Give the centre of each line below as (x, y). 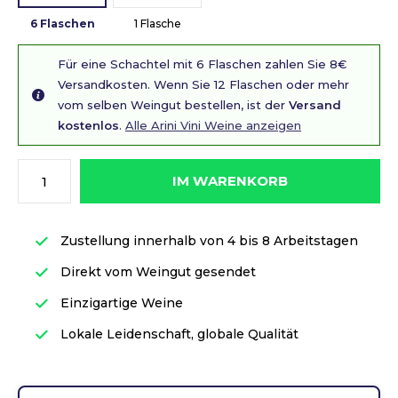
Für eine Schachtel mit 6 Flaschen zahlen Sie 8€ (202, 64)
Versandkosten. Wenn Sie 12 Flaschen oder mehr (203, 84)
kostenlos (88, 125)
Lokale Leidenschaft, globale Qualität (178, 334)
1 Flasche (157, 24)
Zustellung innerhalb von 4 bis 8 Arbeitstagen (207, 241)
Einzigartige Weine (120, 303)
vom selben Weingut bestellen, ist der (173, 105)
